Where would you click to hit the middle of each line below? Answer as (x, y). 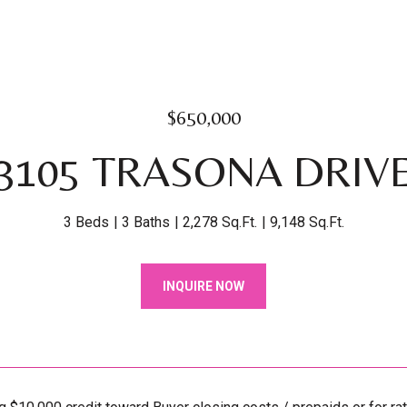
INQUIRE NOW (203, 286)
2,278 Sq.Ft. (219, 222)
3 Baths (145, 222)
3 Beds (86, 222)
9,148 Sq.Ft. (307, 222)
